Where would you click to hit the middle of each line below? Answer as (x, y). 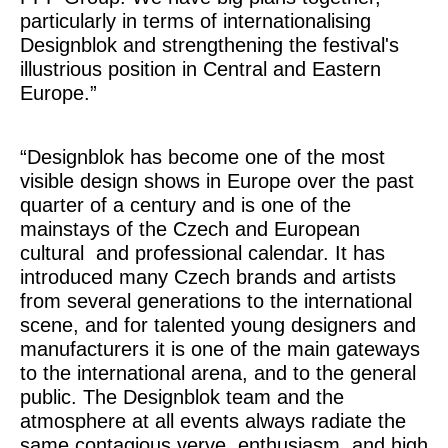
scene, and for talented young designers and (218, 325)
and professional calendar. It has (237, 253)
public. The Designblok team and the (182, 397)
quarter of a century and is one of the (185, 205)
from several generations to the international (216, 301)
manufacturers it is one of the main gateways (220, 349)
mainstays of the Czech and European (190, 229)
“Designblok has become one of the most (202, 157)
